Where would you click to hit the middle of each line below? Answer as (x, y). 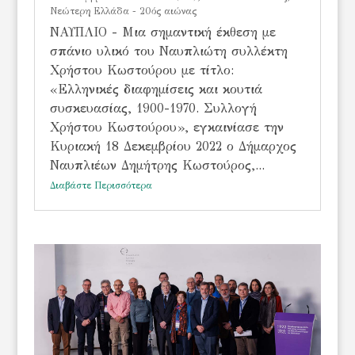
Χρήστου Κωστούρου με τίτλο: (143, 71)
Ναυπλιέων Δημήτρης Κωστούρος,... (157, 166)
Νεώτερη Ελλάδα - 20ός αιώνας (123, 11)
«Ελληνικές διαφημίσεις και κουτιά (156, 90)
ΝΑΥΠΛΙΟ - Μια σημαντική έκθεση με (162, 32)
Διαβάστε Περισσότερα (101, 186)
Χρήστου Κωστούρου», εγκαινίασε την (166, 128)
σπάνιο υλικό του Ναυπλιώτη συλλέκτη (168, 52)
